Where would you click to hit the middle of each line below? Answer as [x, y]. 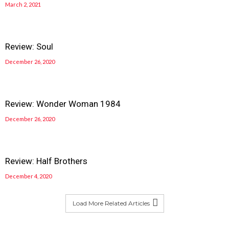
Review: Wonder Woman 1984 [63, 104]
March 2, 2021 [23, 4]
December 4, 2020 [28, 176]
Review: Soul [29, 47]
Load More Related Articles [111, 203]
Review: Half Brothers [46, 161]
